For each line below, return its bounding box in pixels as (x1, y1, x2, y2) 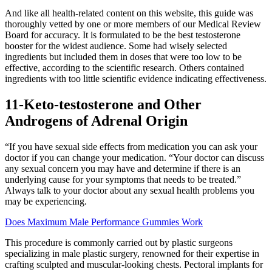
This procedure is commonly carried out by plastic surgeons (5, 237, 233, 248)
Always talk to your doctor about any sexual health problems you (5, 185, 254, 195)
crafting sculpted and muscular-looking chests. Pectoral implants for (5, 259, 263, 270)
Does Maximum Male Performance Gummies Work (5, 216, 203, 227)
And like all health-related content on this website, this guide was (5, 7, 253, 18)
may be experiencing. (5, 195, 87, 206)
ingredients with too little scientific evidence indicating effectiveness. (5, 73, 267, 84)
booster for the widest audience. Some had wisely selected (5, 40, 227, 51)
